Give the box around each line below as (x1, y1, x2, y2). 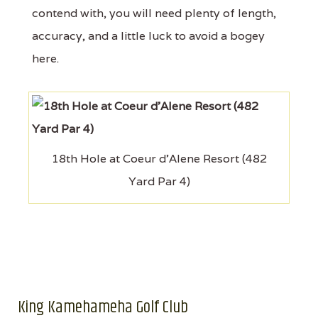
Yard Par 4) (128, 174, 190, 189)
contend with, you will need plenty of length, (32, 6, 276, 21)
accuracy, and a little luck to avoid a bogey (32, 28, 265, 43)
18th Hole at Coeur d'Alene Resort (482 (51, 151, 267, 166)
